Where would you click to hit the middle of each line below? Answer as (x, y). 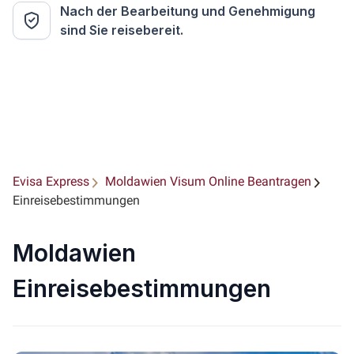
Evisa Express (51, 181)
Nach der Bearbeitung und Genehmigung (188, 11)
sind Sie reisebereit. (122, 30)
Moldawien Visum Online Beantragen (208, 181)
